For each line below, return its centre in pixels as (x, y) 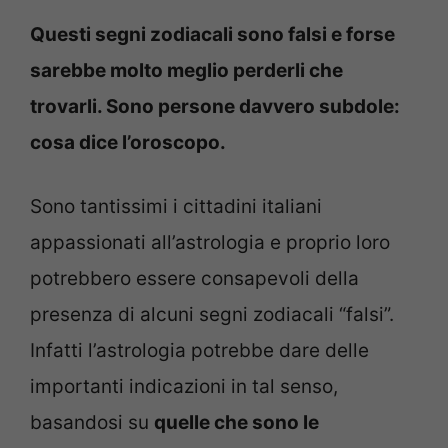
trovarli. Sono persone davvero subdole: (215, 106)
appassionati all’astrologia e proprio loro (210, 243)
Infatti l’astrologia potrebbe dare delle (199, 351)
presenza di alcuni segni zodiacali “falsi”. (212, 315)
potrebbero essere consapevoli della (194, 279)
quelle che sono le (236, 423)
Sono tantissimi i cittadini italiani (176, 207)
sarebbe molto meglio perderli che (186, 70)
